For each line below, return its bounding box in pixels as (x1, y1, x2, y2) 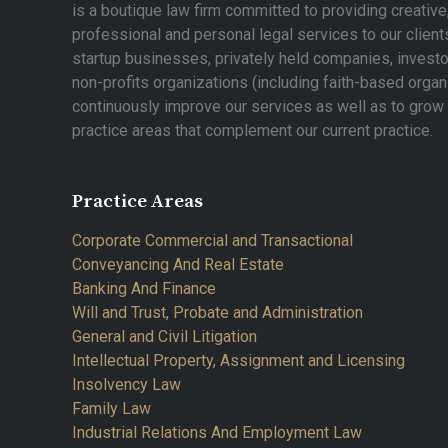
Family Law (72, 399, 151, 418)
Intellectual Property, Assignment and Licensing (72, 351, 405, 370)
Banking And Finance (72, 279, 216, 298)
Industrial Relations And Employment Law (72, 423, 362, 442)
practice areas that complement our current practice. (72, 120, 433, 140)
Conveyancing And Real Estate (72, 255, 284, 274)
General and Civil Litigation (72, 327, 257, 346)
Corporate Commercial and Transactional (72, 231, 353, 250)
